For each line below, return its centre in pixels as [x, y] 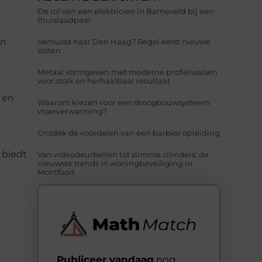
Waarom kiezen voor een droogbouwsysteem [124, 103]
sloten [49, 51]
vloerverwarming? [72, 111]
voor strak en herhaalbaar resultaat [104, 81]
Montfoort [56, 172]
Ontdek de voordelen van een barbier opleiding [129, 133]
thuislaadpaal [64, 20]
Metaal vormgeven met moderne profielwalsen [127, 72]
